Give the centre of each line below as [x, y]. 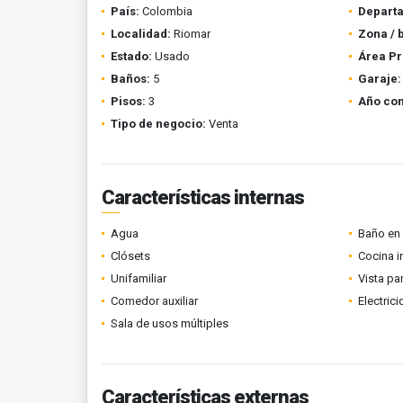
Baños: [130, 79]
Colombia [166, 11]
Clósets [130, 256]
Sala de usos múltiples [170, 323]
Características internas [203, 197]
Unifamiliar [139, 278]
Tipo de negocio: [158, 124]
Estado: [131, 56]
